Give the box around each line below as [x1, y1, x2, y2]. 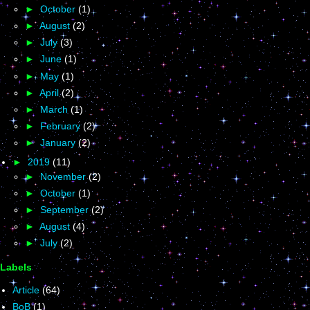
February [40, 120, 83, 132]
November [40, 170, 89, 182]
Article [12, 284, 39, 296]
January [40, 137, 78, 149]
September [40, 204, 91, 216]
